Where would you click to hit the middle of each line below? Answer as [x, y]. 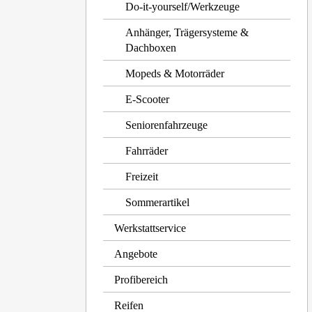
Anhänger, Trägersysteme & [187, 32]
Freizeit [142, 177]
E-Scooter [148, 99]
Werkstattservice [150, 228]
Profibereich [141, 280]
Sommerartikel [158, 202]
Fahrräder [147, 151]
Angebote [136, 254]
